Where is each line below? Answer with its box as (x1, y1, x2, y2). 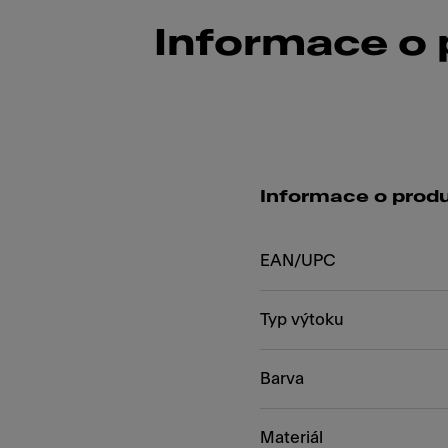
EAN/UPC (260, 252, 336, 269)
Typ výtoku (260, 311, 344, 328)
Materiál (260, 429, 323, 446)
